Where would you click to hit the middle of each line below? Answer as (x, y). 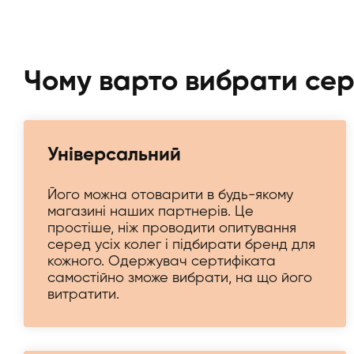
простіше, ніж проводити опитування (172, 228)
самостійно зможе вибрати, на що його (180, 278)
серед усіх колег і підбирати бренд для (181, 245)
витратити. (83, 295)
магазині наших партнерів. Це (151, 212)
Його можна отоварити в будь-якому (170, 195)
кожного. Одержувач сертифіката (162, 262)
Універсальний (114, 155)
